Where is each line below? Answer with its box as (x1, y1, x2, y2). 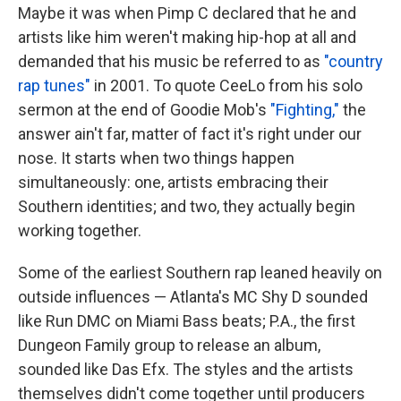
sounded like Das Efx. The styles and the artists (18, 360, 354, 380)
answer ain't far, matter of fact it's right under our (18, 124, 362, 144)
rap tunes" (18, 76, 90, 96)
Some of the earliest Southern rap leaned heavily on (18, 263, 382, 283)
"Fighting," (270, 100, 339, 120)
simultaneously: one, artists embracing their (18, 173, 328, 192)
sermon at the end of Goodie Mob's (18, 100, 270, 120)
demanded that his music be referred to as (18, 52, 324, 72)
